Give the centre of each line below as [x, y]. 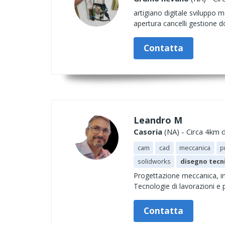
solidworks [154, 161]
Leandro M [158, 120]
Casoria [148, 132]
